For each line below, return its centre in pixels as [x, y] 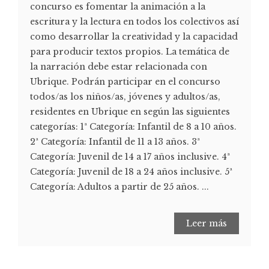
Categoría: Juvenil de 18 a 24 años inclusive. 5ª [131, 171]
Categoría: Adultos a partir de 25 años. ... [119, 186]
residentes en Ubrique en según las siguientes [130, 111]
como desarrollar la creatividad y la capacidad [134, 36]
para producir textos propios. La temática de [130, 51]
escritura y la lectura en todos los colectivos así [134, 21]
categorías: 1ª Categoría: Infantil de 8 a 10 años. [133, 126]
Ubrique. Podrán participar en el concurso [125, 81]
